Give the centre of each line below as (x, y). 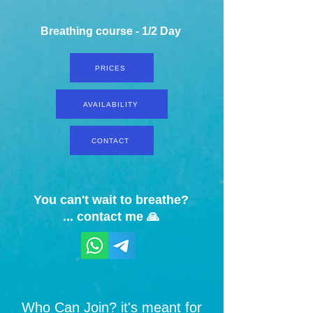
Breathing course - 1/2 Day (112, 31)
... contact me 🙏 (111, 217)
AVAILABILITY (110, 104)
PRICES (110, 68)
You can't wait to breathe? (111, 200)
